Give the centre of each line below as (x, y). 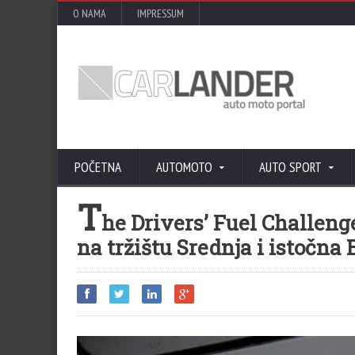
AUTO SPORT (290, 167)
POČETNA (98, 167)
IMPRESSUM (160, 13)
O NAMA (90, 13)
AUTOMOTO (184, 167)
